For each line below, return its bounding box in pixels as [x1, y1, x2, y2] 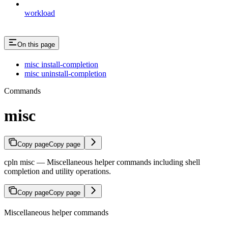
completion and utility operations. [4, 167, 111, 176]
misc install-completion [24, 60, 98, 69]
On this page [17, 40, 55, 48]
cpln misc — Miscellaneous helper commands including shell [4, 158, 200, 167]
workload [24, 8, 55, 17]
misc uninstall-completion [24, 69, 106, 78]
